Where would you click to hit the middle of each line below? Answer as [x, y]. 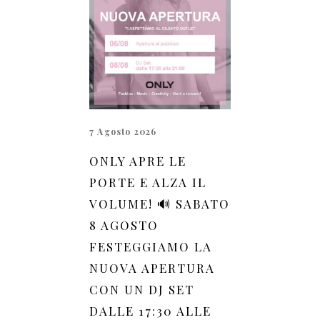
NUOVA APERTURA [152, 267]
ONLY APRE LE [138, 160]
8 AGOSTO [124, 225]
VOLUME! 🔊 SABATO [160, 203]
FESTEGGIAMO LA [151, 246]
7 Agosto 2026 [123, 131]
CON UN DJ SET [142, 289]
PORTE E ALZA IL [148, 182]
